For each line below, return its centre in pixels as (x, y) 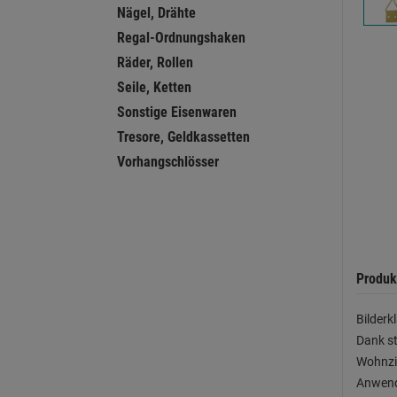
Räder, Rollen (155, 62)
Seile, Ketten (154, 87)
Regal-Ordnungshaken (181, 38)
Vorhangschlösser (168, 162)
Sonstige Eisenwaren (177, 112)
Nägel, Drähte (156, 13)
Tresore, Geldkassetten (183, 137)
